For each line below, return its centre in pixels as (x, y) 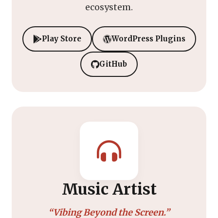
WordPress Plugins (148, 38)
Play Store (61, 38)
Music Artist (109, 189)
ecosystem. (109, 7)
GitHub (113, 64)
